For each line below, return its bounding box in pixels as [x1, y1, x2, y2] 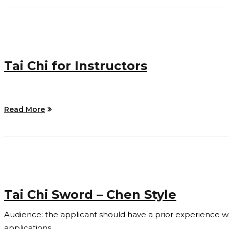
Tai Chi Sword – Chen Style [4, 187, 176, 202]
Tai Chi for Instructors [4, 58, 147, 73]
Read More [4, 104, 45, 114]
